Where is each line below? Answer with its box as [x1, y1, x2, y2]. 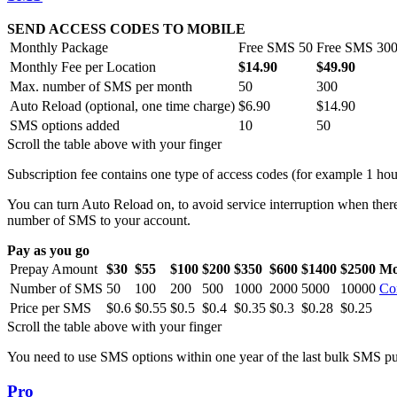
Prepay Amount [10, 261, 97, 277]
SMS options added [10, 118, 120, 134]
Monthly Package [10, 40, 108, 56]
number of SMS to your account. [7, 213, 191, 229]
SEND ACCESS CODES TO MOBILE [7, 21, 245, 37]
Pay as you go [7, 243, 90, 259]
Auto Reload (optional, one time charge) [10, 98, 235, 114]
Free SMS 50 [238, 40, 313, 56]
